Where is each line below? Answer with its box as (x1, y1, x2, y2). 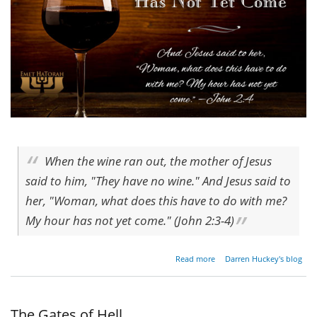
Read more (175, 253, 215, 264)
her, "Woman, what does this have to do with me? (25, 192, 287, 209)
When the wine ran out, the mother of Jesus (45, 152, 272, 169)
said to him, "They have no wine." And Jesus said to (25, 172, 291, 189)
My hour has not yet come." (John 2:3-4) (25, 212, 234, 229)
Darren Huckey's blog (225, 253, 303, 264)
